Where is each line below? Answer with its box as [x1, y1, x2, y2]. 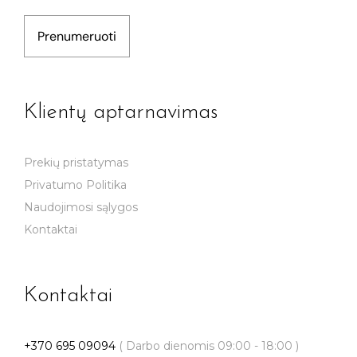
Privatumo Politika [24, 178, 127, 193]
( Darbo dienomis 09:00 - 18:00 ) [116, 339, 299, 354]
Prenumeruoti [37, 28, 116, 45]
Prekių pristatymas [24, 155, 128, 171]
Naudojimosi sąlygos [24, 200, 138, 215]
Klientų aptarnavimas [24, 102, 218, 124]
